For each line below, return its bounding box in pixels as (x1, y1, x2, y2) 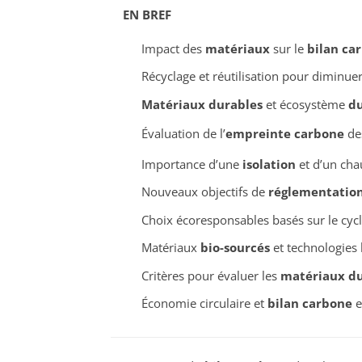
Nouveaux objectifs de (141, 183, 268, 200)
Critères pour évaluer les (141, 267, 280, 284)
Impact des (141, 40, 205, 57)
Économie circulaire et (141, 295, 267, 312)
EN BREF (123, 6, 171, 23)
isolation (242, 155, 296, 172)
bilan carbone (267, 295, 352, 312)
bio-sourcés (200, 239, 270, 256)
